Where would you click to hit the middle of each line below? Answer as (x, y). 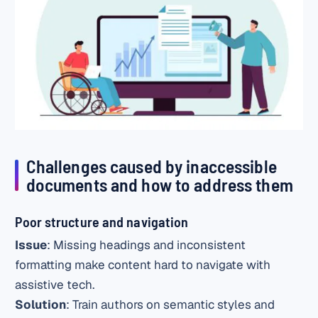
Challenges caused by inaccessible (151, 166)
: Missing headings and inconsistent (147, 245)
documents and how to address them (159, 185)
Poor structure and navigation (102, 222)
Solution (41, 305)
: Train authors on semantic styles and (171, 305)
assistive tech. (55, 285)
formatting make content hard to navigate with (143, 265)
